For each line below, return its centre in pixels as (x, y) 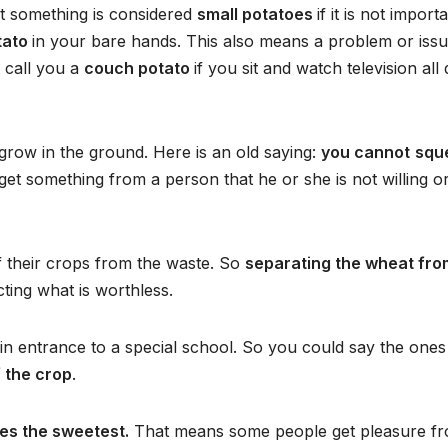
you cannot (365, 152)
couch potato (139, 68)
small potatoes (257, 14)
